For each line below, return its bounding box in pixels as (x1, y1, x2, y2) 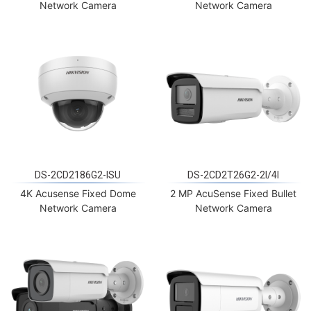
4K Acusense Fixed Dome (19, 187, 136, 200)
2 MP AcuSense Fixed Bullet (170, 187, 296, 200)
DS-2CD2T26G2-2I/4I (187, 169, 279, 181)
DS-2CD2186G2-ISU (35, 169, 121, 181)
